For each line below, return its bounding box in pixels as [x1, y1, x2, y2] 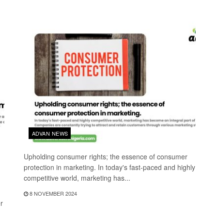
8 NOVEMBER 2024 [28, 189, 77, 198]
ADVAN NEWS [32, 129, 68, 138]
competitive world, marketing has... [24, 173, 130, 183]
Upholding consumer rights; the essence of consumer [24, 152, 187, 162]
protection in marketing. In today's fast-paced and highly [24, 162, 195, 172]
